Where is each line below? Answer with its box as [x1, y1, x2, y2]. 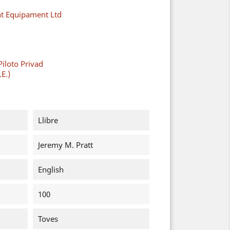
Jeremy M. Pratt [37, 140, 93, 150]
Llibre [37, 115, 58, 125]
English [37, 164, 64, 175]
